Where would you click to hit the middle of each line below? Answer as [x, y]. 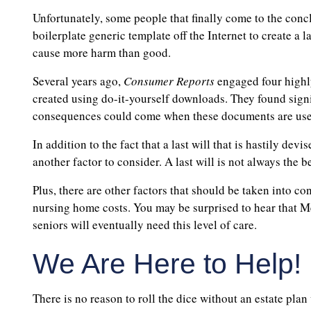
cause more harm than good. [102, 53]
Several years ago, [78, 81]
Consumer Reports [169, 81]
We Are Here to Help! [167, 264]
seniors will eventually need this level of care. [145, 225]
